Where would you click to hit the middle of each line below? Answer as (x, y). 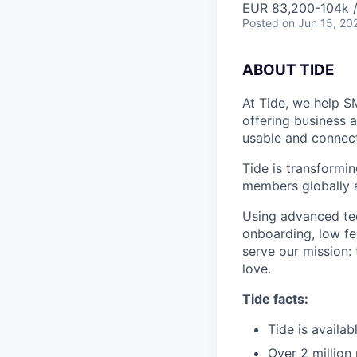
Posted (261, 23)
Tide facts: (275, 299)
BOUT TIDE (294, 70)
